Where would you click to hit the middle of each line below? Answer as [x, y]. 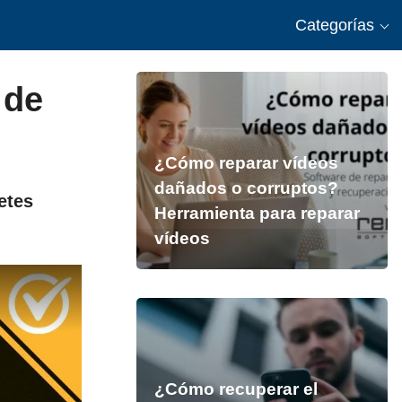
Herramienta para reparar [257, 213]
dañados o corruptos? [246, 188]
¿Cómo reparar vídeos [246, 163]
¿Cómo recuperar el [236, 389]
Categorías [335, 25]
